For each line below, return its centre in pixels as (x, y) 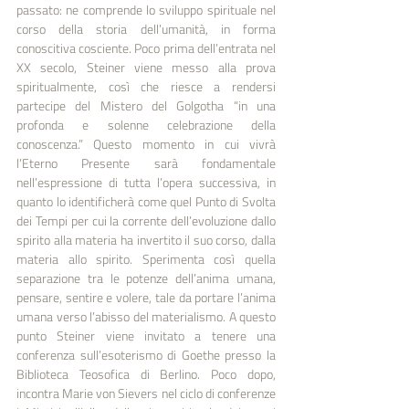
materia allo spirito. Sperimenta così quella (146, 258)
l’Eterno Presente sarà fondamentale (146, 163)
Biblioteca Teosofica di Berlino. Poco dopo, (146, 373)
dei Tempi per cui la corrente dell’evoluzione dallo (146, 220)
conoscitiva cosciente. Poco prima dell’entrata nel (146, 47)
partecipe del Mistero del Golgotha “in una (146, 105)
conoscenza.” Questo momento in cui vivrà (146, 143)
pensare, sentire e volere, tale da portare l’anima (146, 297)
